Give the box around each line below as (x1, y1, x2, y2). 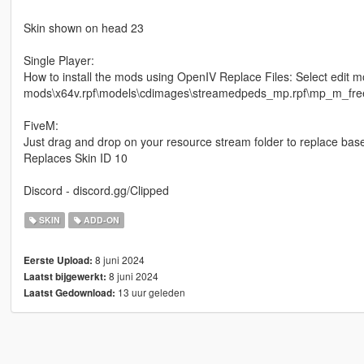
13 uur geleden (115, 285, 185, 300)
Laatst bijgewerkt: (23, 270, 106, 284)
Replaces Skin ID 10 (23, 149, 128, 167)
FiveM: (23, 117, 58, 134)
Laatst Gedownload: (23, 286, 115, 301)
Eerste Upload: (23, 253, 93, 268)
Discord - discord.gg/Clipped (23, 182, 169, 199)
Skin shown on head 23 (23, 19, 144, 37)
